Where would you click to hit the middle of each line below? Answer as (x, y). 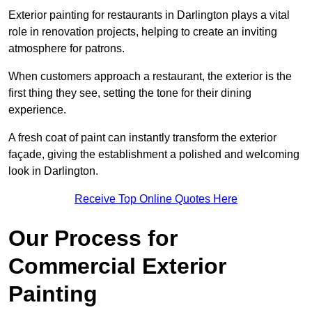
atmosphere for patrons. (67, 48)
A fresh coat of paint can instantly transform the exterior (142, 137)
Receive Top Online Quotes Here (156, 198)
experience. (37, 109)
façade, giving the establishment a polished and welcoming (154, 154)
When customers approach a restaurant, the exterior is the (150, 76)
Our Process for (93, 238)
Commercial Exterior (117, 266)
